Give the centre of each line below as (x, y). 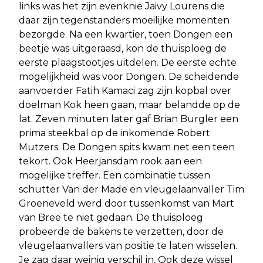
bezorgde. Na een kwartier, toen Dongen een (126, 35)
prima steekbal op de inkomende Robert (114, 133)
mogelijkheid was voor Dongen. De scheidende (129, 77)
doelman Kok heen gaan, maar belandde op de (129, 105)
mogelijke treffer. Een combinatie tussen (114, 176)
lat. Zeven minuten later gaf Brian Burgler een (129, 119)
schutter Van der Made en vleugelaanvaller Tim (131, 190)
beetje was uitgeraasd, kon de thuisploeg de (123, 49)
